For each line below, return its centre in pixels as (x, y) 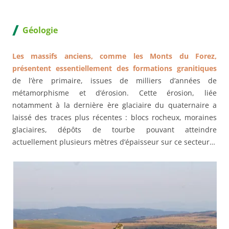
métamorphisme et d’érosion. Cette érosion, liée (114, 93)
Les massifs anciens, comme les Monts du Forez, (114, 56)
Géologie (40, 30)
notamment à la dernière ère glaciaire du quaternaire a (114, 105)
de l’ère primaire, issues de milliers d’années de (114, 80)
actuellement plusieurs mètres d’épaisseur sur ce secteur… (114, 142)
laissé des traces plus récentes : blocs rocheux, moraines (114, 117)
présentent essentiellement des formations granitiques (114, 68)
